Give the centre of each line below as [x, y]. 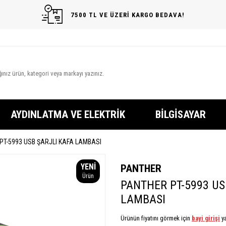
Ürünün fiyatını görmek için [156, 218]
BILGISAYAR [180, 115]
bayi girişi [206, 218]
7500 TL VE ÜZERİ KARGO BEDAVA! [127, 15]
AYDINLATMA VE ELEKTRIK [68, 115]
